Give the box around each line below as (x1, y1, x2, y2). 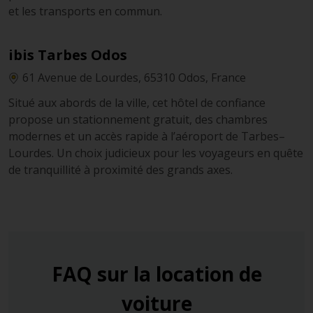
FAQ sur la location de (51, 261, 262, 288)
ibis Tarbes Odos (8, 45, 127, 65)
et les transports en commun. (8, 3, 162, 20)
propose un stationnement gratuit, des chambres (8, 112, 268, 128)
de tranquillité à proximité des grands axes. (8, 162, 233, 178)
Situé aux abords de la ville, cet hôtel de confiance (8, 95, 265, 111)
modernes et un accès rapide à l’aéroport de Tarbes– (8, 129, 285, 145)
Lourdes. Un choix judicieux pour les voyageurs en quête (8, 145, 303, 161)
